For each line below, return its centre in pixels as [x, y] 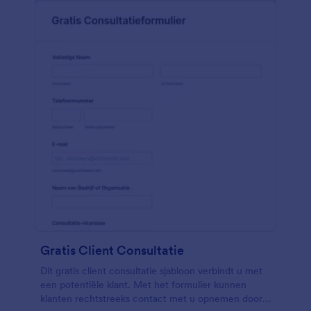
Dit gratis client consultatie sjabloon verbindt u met [151, 271]
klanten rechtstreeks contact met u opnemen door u [155, 299]
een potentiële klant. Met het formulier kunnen [143, 285]
